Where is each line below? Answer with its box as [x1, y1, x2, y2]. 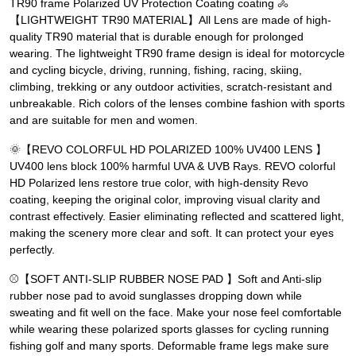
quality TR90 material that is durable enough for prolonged [10, 30, 304, 44]
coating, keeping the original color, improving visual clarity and [10, 193, 320, 207]
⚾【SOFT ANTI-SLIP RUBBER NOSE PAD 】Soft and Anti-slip [10, 273, 322, 286]
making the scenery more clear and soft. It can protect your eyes [10, 226, 334, 240]
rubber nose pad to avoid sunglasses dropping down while [10, 289, 302, 303]
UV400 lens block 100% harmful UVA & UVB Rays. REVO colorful [10, 160, 335, 173]
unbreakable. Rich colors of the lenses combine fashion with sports [10, 97, 345, 110]
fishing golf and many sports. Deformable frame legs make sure [10, 339, 329, 353]
